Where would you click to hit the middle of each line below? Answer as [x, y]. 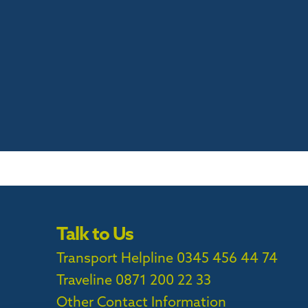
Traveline [84, 279]
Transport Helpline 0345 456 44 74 [167, 257]
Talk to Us [95, 233]
